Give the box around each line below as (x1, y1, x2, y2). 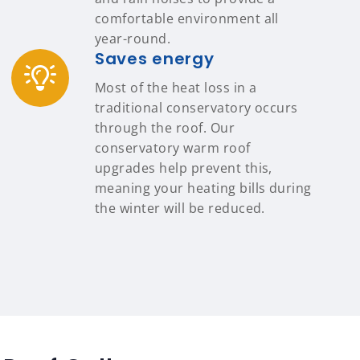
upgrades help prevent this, (95, 159, 272, 177)
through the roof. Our (95, 119, 235, 137)
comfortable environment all (95, 10, 279, 27)
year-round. (95, 30, 171, 47)
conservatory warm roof (95, 139, 251, 157)
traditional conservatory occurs (95, 99, 298, 117)
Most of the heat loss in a (95, 79, 257, 96)
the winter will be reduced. (95, 199, 265, 217)
